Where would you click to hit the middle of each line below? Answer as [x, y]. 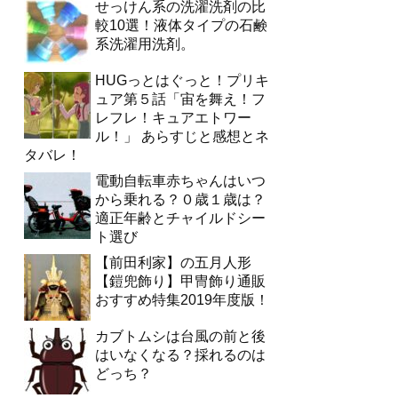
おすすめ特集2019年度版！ [182, 300]
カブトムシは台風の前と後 [180, 337]
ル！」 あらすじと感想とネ [182, 137]
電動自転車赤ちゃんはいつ [180, 181]
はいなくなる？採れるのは [180, 355]
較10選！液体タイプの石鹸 [181, 26]
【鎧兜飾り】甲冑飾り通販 [180, 282]
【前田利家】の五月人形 [173, 263]
